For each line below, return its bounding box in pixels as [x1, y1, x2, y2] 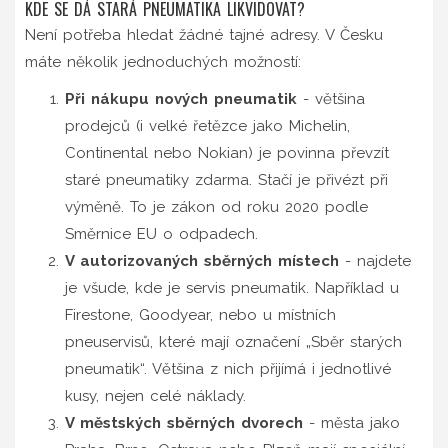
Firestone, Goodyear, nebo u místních [65, 305, 336, 324]
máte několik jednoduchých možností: [25, 52, 301, 71]
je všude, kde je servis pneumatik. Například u [65, 278, 399, 297]
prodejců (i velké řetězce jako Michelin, [65, 116, 350, 135]
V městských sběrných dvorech [65, 413, 303, 432]
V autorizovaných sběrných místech [65, 251, 339, 270]
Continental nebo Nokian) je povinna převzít [65, 143, 389, 162]
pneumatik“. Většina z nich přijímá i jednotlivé [65, 359, 391, 378]
